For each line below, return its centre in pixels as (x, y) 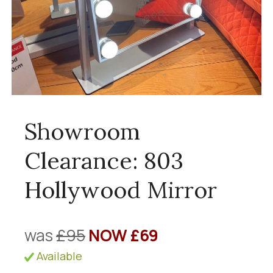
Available (58, 256)
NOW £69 (123, 235)
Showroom (82, 131)
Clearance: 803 (104, 160)
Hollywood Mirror (121, 190)
